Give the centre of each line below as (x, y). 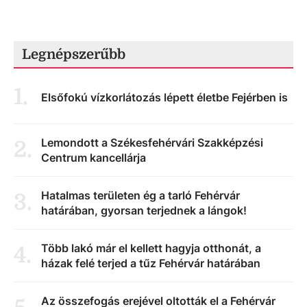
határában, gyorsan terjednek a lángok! (144, 210)
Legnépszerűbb (74, 54)
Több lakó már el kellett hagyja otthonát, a (151, 248)
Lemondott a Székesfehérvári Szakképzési (152, 143)
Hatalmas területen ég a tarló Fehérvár (140, 195)
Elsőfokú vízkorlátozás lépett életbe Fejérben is (164, 97)
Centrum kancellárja (94, 158)
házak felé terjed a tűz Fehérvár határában (151, 263)
